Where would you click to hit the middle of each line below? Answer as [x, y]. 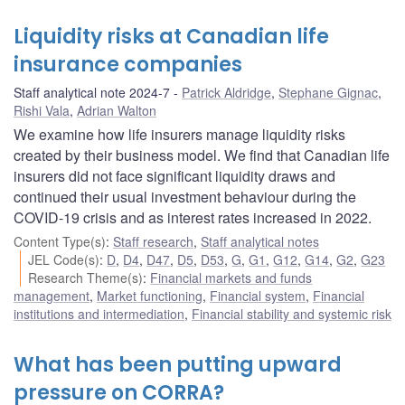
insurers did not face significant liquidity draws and [174, 175]
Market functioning [150, 295]
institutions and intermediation [99, 313]
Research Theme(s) [86, 277]
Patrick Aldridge [226, 92]
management [52, 295]
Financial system [258, 295]
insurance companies [128, 64]
